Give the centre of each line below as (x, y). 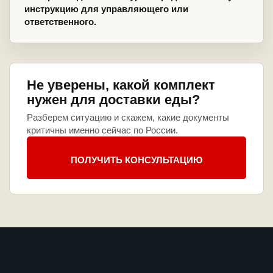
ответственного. (60, 22)
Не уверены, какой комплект (121, 85)
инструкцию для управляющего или (106, 9)
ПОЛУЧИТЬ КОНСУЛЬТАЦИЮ (136, 160)
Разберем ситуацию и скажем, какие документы (128, 118)
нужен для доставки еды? (113, 100)
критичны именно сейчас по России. (102, 130)
